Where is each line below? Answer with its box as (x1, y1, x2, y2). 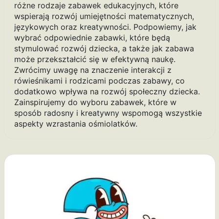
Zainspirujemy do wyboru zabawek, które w (14, 97, 176, 108)
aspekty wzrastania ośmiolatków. (14, 119, 137, 129)
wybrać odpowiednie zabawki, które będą (14, 33, 170, 43)
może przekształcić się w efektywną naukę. (14, 54, 175, 65)
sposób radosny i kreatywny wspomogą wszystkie (14, 108, 202, 118)
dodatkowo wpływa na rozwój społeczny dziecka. (14, 87, 200, 97)
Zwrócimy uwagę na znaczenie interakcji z (14, 65, 172, 75)
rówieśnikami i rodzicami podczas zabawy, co (14, 76, 185, 86)
